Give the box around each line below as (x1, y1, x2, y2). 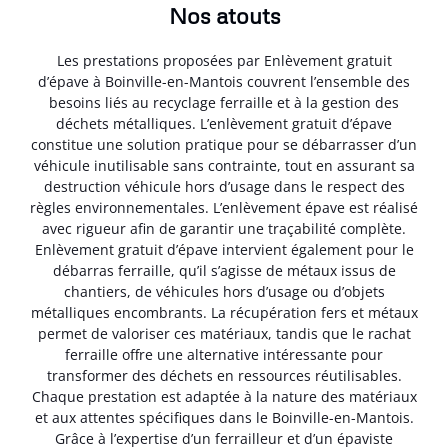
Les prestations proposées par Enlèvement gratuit (56, 50, 392, 70)
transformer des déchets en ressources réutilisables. (46, 365, 402, 385)
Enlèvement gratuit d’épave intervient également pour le (34, 239, 414, 259)
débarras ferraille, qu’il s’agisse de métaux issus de (52, 260, 396, 280)
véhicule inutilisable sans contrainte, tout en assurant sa (33, 155, 415, 175)
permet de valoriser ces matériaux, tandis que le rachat (37, 323, 411, 343)
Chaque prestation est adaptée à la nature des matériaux (31, 386, 417, 406)
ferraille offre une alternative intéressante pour (65, 344, 383, 364)
